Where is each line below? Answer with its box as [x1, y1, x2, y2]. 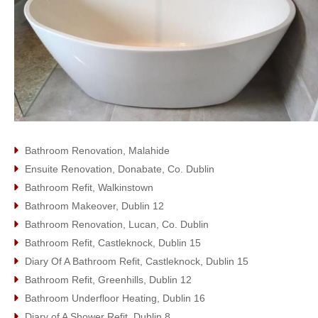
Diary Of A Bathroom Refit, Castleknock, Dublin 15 [25, 255, 248, 267]
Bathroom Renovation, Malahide [25, 144, 170, 156]
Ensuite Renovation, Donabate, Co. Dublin [25, 163, 214, 175]
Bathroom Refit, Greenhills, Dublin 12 [25, 273, 192, 285]
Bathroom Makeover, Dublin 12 [25, 199, 164, 212]
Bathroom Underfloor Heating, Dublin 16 [25, 292, 205, 304]
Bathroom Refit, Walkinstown [25, 181, 153, 193]
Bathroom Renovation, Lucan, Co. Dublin [25, 218, 209, 230]
